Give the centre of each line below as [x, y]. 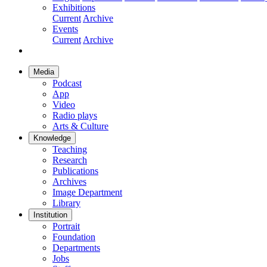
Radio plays [75, 115]
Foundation [74, 237]
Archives [69, 181]
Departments [76, 247]
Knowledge [52, 138]
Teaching [70, 149]
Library [66, 203]
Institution [50, 215]
